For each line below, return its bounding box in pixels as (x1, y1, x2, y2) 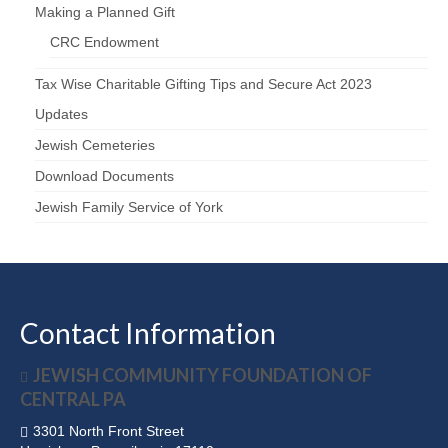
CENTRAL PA (20, 388, 126, 411)
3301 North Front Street (33, 423, 184, 440)
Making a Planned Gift (35, 4, 175, 21)
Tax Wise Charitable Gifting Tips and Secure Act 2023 (35, 76, 372, 93)
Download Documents (35, 168, 174, 185)
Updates (35, 106, 88, 123)
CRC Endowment (50, 34, 159, 51)
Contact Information (20, 316, 276, 351)
